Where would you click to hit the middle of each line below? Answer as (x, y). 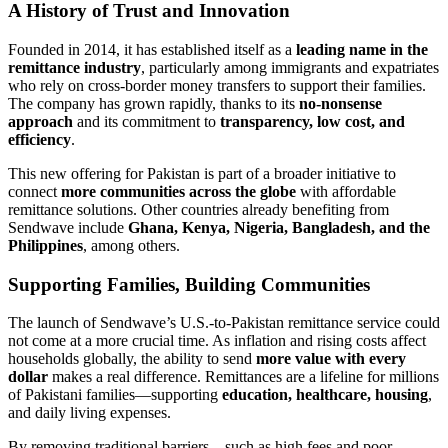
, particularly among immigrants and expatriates (290, 67)
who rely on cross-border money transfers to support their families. (217, 85)
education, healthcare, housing (325, 395)
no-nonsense (340, 103)
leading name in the (362, 49)
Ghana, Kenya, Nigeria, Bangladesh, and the (279, 227)
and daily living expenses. (89, 413)
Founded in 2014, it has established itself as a (152, 49)
